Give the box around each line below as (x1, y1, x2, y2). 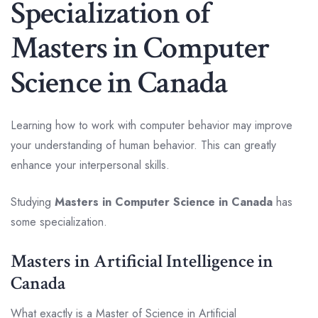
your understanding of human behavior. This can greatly (11, 136, 276, 153)
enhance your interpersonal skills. (11, 156, 173, 173)
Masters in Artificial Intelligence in (11, 248, 273, 273)
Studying (11, 193, 55, 210)
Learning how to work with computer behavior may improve (11, 116, 292, 133)
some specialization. (11, 213, 107, 230)
